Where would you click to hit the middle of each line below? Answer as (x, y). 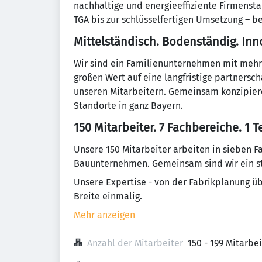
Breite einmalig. (108, 196)
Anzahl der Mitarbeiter (135, 243)
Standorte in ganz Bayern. (128, 106)
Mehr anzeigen (104, 215)
